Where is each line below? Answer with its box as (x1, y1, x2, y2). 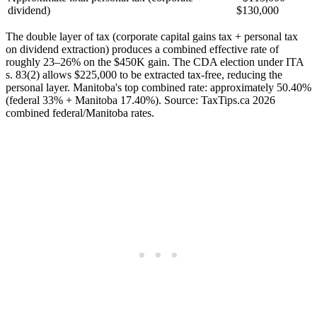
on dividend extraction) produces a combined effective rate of (6, 42, 279, 55)
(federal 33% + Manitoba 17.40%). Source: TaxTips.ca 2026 (6, 93, 275, 106)
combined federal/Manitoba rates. (6, 106, 154, 119)
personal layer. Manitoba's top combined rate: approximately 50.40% (6, 81, 311, 93)
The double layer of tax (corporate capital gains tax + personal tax (6, 30, 298, 42)
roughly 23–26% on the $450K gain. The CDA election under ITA (6, 55, 304, 68)
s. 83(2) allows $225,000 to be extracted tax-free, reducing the (6, 68, 282, 81)
